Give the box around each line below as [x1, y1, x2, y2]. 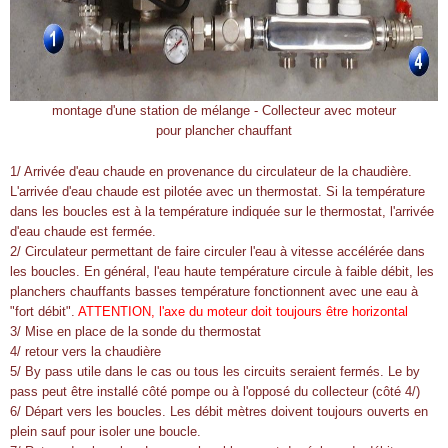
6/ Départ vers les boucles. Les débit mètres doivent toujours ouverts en [10, 404, 428, 419]
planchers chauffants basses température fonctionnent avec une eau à [10, 284, 418, 299]
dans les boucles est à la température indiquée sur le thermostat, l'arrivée [10, 204, 434, 219]
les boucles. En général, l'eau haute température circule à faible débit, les [10, 264, 434, 279]
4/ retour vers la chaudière [10, 344, 161, 359]
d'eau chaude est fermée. [10, 224, 160, 239]
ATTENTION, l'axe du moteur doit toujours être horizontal [78, 304, 408, 319]
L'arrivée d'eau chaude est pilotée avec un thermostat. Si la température [10, 184, 425, 199]
